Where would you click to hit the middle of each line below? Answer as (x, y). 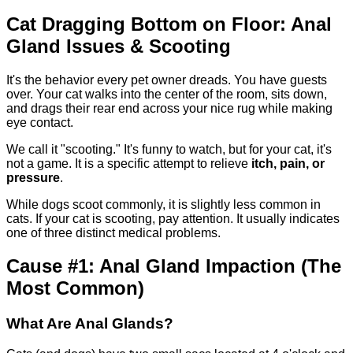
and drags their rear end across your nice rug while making (169, 108)
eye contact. (40, 122)
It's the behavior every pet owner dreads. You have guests (167, 80)
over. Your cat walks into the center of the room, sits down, (167, 94)
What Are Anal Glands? (90, 324)
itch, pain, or (288, 163)
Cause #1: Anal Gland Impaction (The (174, 266)
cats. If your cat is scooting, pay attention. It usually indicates (173, 218)
